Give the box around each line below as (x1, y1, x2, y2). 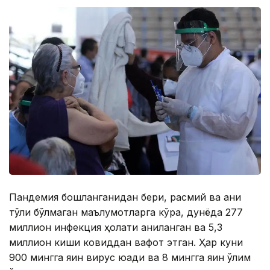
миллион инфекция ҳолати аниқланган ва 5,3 (9, 221, 222, 234)
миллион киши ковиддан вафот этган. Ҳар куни (9, 236, 243, 249)
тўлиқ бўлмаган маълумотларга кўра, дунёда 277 (9, 206, 243, 219)
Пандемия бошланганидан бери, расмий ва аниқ (9, 191, 241, 204)
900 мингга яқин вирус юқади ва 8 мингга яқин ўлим (9, 251, 251, 264)
